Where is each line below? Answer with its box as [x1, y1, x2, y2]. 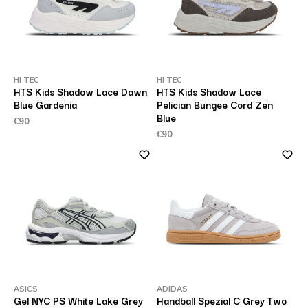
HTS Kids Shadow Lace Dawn [13, 84, 147, 99]
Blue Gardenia [13, 97, 77, 112]
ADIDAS [157, 284, 188, 294]
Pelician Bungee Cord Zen [157, 97, 273, 112]
